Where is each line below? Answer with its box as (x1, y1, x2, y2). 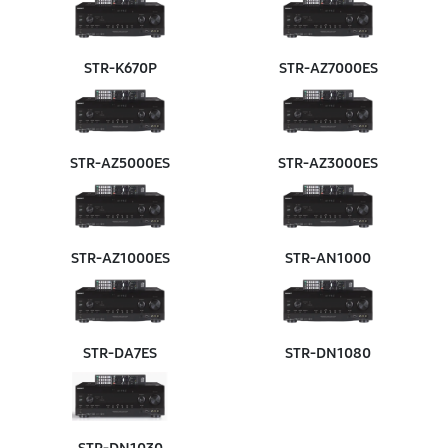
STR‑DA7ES (83, 344, 157, 362)
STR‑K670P (83, 59, 157, 77)
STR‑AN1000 (285, 249, 371, 267)
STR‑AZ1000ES (70, 249, 170, 267)
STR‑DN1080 (285, 344, 371, 362)
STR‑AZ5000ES (70, 154, 170, 172)
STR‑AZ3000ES (278, 154, 378, 172)
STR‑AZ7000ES (278, 59, 378, 77)
